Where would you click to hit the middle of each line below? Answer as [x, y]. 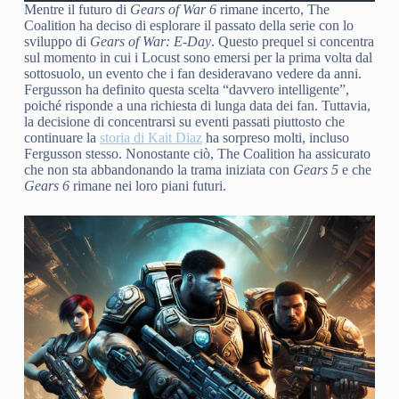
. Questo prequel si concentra [292, 41]
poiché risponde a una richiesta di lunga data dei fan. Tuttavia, [197, 105]
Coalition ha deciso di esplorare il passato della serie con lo [188, 25]
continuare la [61, 137]
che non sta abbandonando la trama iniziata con [158, 169]
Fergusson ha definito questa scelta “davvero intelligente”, [186, 89]
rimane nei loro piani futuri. [147, 185]
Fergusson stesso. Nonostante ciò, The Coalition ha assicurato [197, 153]
